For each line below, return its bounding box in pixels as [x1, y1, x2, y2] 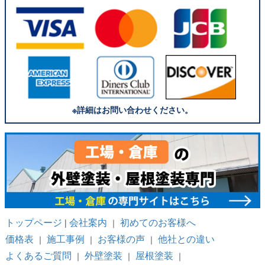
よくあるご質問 [5, 248, 72, 263]
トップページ [5, 215, 62, 230]
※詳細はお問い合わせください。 [72, 103, 193, 115]
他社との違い [157, 232, 215, 246]
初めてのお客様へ [119, 215, 196, 230]
